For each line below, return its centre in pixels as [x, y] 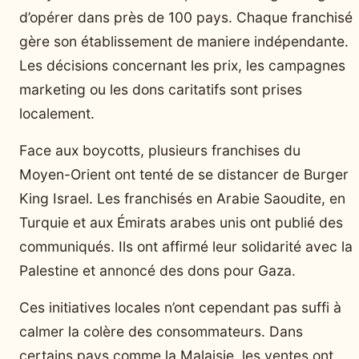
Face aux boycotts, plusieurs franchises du [160, 150]
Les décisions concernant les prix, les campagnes [182, 65]
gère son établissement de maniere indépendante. [184, 41]
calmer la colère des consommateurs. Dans [161, 331]
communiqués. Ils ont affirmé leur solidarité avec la [186, 246]
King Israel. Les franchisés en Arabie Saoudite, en [182, 198]
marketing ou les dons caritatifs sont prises [161, 89]
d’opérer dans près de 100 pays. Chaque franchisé [186, 17]
